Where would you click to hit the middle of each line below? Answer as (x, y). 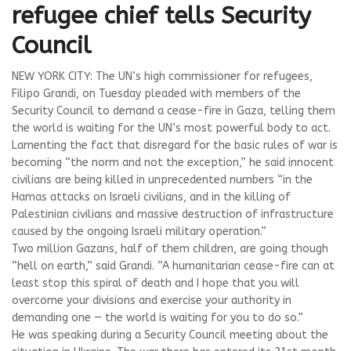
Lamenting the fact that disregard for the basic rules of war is (175, 145)
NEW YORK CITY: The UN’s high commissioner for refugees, (162, 76)
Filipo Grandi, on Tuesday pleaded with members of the (156, 94)
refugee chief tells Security (161, 16)
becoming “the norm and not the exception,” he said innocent (173, 163)
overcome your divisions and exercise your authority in (152, 300)
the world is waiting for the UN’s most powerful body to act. (171, 128)
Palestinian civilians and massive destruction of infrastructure (173, 214)
